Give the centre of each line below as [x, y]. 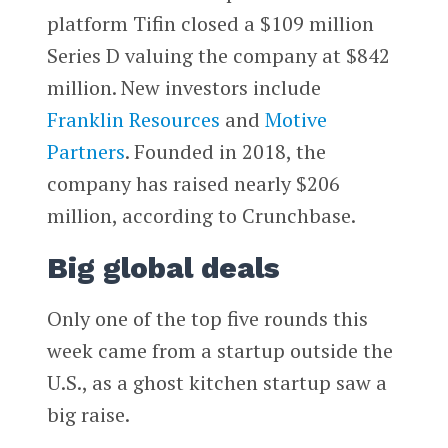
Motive [295, 119]
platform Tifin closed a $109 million [210, 23]
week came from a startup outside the [219, 350]
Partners [85, 151]
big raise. [88, 414]
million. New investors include [183, 87]
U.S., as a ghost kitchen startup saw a [216, 382]
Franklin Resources [133, 119]
